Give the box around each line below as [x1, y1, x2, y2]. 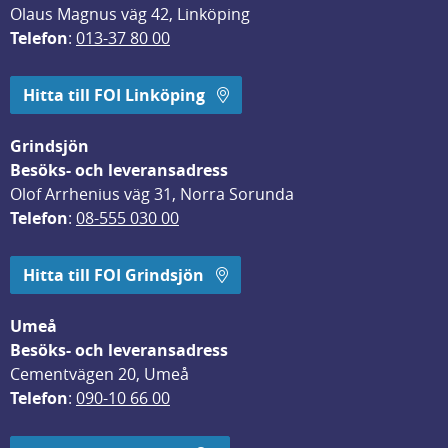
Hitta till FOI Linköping [23, 84, 209, 106]
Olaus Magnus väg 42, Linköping [10, 3, 250, 25]
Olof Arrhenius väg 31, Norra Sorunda [10, 183, 294, 205]
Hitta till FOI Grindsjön [23, 264, 204, 286]
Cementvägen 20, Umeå [10, 363, 189, 385]
